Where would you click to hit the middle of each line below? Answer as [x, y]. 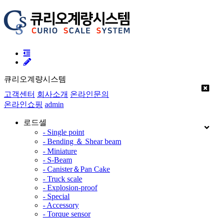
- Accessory [61, 205]
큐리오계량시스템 [35, 79]
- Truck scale [63, 179]
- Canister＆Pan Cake [76, 169]
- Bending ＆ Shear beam [82, 141]
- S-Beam [57, 160]
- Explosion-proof [70, 187]
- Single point [64, 132]
